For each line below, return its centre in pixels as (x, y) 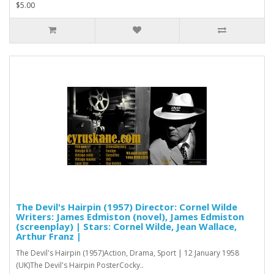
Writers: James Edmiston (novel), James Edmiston (130, 216)
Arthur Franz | (49, 236)
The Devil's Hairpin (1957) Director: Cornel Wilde (127, 206)
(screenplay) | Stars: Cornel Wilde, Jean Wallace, (126, 226)
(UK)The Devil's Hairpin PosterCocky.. (80, 265)
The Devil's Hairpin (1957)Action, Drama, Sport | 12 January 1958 (128, 253)
